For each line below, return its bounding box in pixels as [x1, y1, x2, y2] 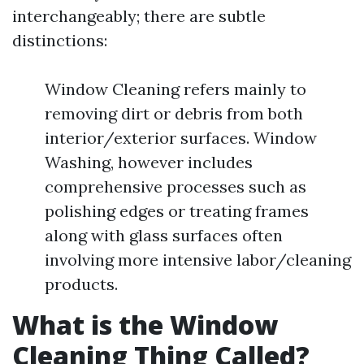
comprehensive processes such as [45, 175, 306, 197]
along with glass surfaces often [45, 224, 283, 245]
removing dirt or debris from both [45, 102, 303, 123]
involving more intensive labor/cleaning [45, 249, 351, 270]
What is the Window [12, 306, 278, 342]
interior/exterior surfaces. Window [45, 127, 317, 148]
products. [45, 273, 118, 294]
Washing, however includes [45, 151, 253, 172]
